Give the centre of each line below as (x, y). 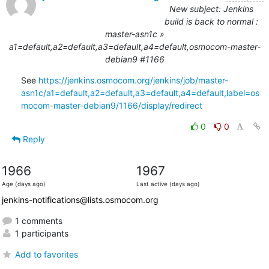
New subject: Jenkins (211, 8)
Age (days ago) (23, 184)
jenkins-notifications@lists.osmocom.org (80, 199)
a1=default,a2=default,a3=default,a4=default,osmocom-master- (134, 46)
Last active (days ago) (168, 184)
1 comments (37, 220)
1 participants (40, 233)
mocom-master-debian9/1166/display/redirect (111, 105)
